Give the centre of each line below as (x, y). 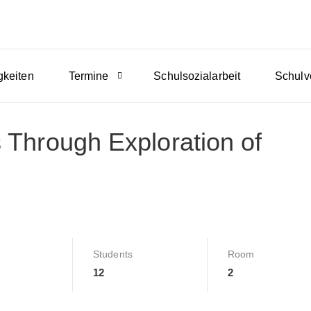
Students (113, 254)
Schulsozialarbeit (197, 76)
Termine (89, 76)
